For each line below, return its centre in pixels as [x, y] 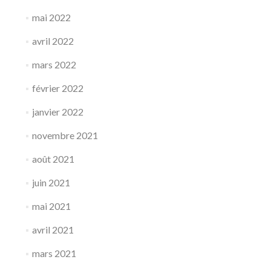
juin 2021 [51, 182]
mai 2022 [51, 17]
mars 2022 [54, 64]
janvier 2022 [57, 111]
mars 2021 [54, 253]
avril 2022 [53, 41]
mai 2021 [51, 206]
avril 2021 [53, 229]
